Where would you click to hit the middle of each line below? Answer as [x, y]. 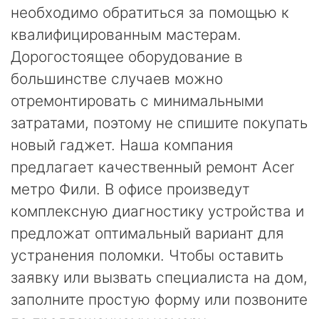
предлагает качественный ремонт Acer [152, 167]
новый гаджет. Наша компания [122, 145]
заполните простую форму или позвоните [159, 299]
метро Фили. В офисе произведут [130, 189]
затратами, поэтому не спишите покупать [159, 123]
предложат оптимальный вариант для [147, 233]
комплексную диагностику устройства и [157, 211]
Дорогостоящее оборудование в [127, 57]
